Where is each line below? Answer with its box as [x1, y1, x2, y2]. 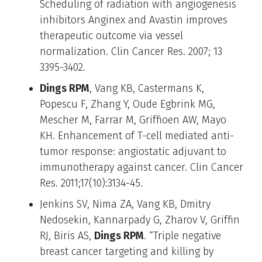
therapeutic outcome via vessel [40, 29, 183, 42]
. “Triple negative [144, 229, 221, 242]
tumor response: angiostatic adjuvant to [40, 144, 226, 158]
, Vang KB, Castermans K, [89, 81, 204, 95]
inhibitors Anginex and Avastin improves [40, 13, 227, 26]
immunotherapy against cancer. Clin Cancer [40, 160, 243, 174]
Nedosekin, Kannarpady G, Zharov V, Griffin [40, 213, 240, 226]
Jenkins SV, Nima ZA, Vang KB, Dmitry [40, 197, 211, 211]
